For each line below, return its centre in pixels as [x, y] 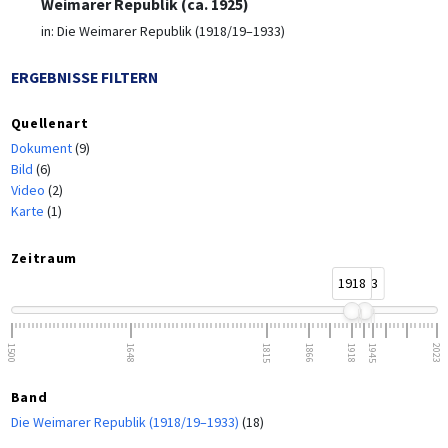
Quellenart [49, 123]
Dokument [42, 148]
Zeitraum [44, 258]
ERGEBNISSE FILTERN [84, 78]
